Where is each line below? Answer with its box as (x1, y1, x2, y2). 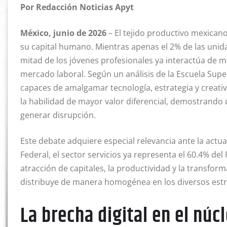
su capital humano (20, 41, 91, 52)
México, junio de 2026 (20, 27, 106, 39)
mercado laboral (20, 68, 84, 80)
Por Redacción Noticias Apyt (20, 1, 134, 13)
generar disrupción (20, 109, 94, 121)
